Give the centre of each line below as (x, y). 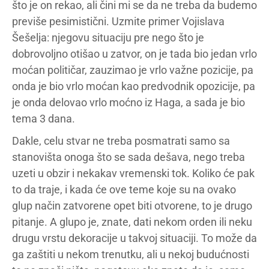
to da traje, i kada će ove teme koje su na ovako (124, 189)
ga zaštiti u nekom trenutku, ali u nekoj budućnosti (131, 254)
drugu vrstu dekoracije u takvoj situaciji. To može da (134, 238)
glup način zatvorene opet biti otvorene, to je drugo (132, 206)
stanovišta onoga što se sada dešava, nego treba (128, 157)
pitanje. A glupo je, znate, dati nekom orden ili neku (132, 222)
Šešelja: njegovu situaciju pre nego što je (108, 38)
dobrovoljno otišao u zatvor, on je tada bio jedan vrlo (134, 54)
